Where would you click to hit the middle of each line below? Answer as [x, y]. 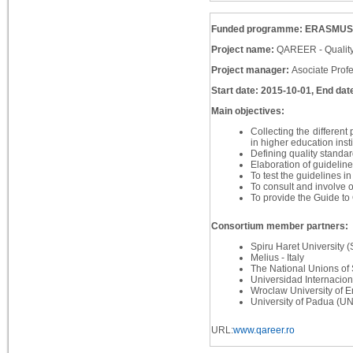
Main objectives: [247, 111]
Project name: [243, 50]
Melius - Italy [277, 258]
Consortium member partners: [279, 227]
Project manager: [251, 71]
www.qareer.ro [264, 331]
